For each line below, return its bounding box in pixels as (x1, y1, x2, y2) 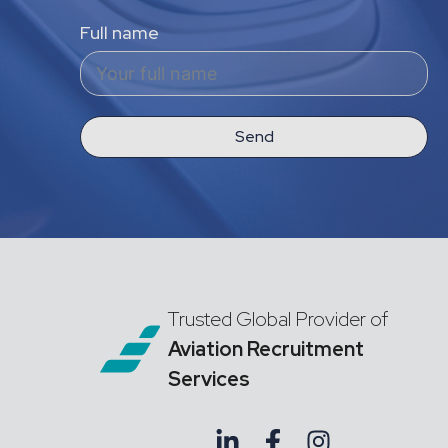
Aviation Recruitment (168, 336, 364, 363)
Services (168, 366, 250, 393)
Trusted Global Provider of (168, 306, 388, 333)
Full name (80, 21, 159, 45)
